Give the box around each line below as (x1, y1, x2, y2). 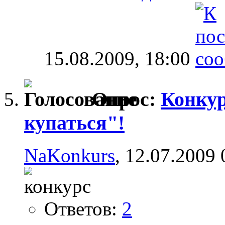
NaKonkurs (24, 144, 115, 166)
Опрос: (92, 88, 161, 111)
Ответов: (44, 197, 122, 219)
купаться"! (24, 111, 125, 135)
